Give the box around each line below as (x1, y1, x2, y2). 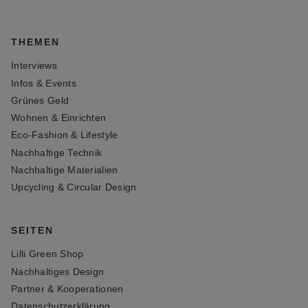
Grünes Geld (11, 94, 69, 106)
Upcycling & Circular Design (11, 181, 137, 193)
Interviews (11, 60, 57, 71)
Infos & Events (11, 77, 76, 89)
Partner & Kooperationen (11, 283, 124, 294)
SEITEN (11, 225, 54, 236)
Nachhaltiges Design (11, 265, 104, 277)
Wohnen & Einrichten (11, 112, 107, 124)
